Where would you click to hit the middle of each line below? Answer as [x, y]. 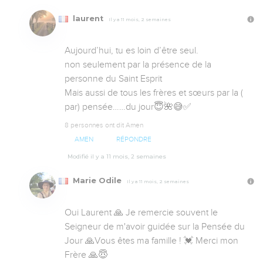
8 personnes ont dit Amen [104, 125]
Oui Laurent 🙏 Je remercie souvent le [141, 213]
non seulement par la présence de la [138, 65]
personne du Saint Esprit [113, 79]
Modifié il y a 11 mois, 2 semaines [117, 157]
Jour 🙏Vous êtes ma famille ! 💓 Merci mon [151, 241]
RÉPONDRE [134, 140]
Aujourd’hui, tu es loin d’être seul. [131, 51]
